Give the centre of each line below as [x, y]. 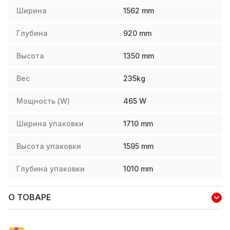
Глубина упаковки [51, 168]
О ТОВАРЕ [30, 197]
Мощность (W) [43, 101]
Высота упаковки [49, 146]
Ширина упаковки [50, 123]
